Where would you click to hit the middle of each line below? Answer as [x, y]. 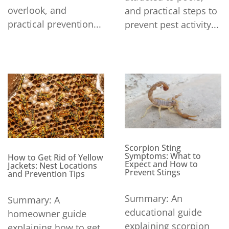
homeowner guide [47, 214]
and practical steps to [171, 11]
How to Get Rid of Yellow [55, 158]
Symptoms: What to [163, 156]
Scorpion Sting [153, 147]
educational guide [163, 212]
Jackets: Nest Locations [52, 166]
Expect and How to [161, 164]
